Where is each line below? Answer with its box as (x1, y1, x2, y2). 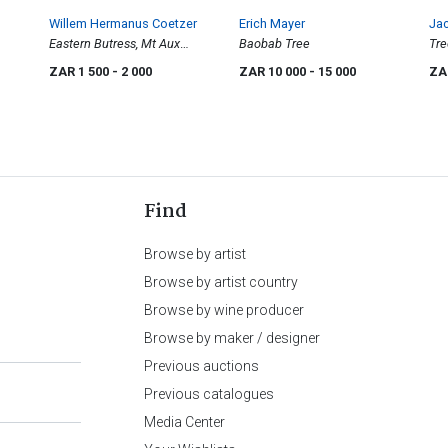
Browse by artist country (144, 273, 298, 290)
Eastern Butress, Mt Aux (49, 35, 180, 51)
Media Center (144, 413, 225, 430)
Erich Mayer (239, 15, 305, 31)
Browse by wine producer (144, 301, 304, 318)
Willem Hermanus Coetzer (49, 15, 197, 31)
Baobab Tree (239, 35, 310, 51)
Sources (49, 55, 94, 71)
